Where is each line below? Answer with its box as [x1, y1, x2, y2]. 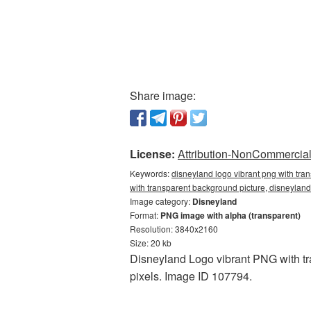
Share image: [130, 87, 196, 103]
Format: [130, 209, 160, 221]
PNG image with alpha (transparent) [160, 209, 301, 221]
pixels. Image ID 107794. [130, 268, 252, 284]
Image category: [130, 195, 192, 207]
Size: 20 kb [130, 237, 171, 249]
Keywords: [130, 167, 171, 179]
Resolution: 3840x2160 [130, 223, 218, 235]
